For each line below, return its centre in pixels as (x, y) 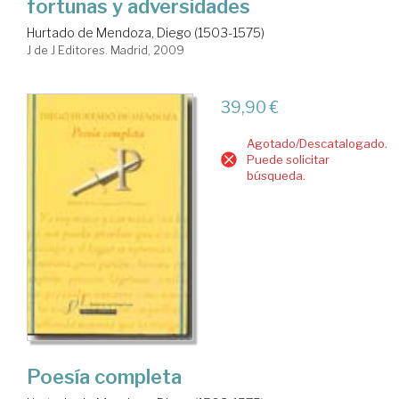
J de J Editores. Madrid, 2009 (106, 49)
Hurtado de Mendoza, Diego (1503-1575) (146, 32)
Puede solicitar (288, 159)
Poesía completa (104, 377)
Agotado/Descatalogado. (317, 143)
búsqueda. (276, 175)
